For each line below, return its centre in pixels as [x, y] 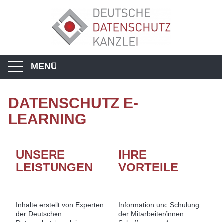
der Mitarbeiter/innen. [152, 214]
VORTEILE [148, 167]
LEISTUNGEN [54, 167]
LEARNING [47, 119]
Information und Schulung [159, 205]
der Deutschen [39, 214]
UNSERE [40, 154]
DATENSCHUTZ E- [73, 103]
